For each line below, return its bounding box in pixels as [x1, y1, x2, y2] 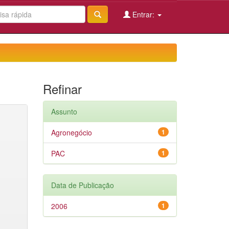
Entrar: [130, 9, 156, 19]
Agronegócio [51, 127, 92, 138]
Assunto [51, 106, 77, 117]
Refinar [42, 80, 82, 98]
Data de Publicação [51, 180, 114, 190]
